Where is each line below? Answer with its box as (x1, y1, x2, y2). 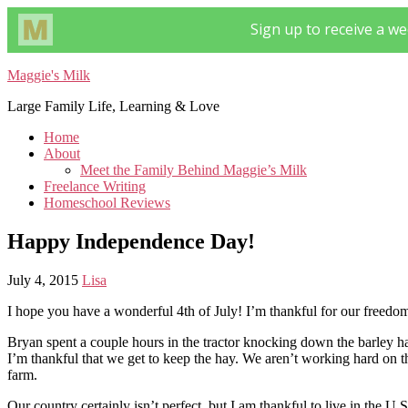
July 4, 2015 (7, 271, 78, 288)
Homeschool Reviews (44, 195, 170, 210)
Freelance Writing (44, 178, 146, 194)
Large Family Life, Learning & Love (7, 98, 219, 114)
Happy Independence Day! (7, 229, 255, 253)
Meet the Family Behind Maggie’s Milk (80, 162, 307, 178)
